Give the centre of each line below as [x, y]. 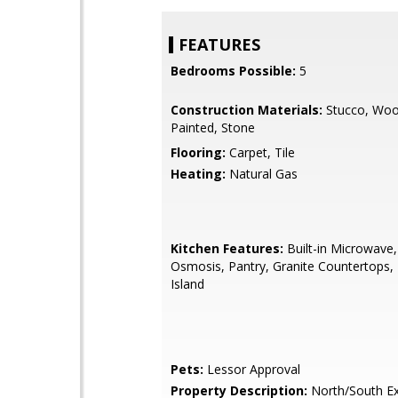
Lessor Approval [252, 369]
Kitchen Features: [227, 248]
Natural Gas [262, 174]
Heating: [198, 174]
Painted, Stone [213, 127]
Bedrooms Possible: [233, 71]
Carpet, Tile [260, 152]
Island [187, 284]
